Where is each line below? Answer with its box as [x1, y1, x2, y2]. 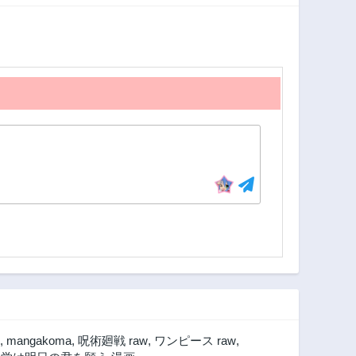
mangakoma [6, 334, 72, 348]
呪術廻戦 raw [78, 334, 148, 348]
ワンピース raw [154, 334, 236, 348]
